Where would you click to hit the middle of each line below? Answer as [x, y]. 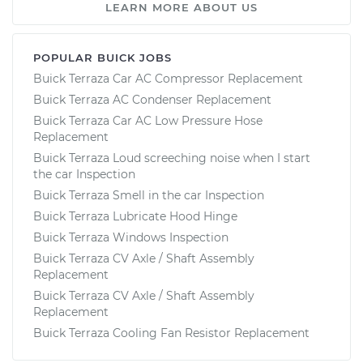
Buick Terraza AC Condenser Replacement [152, 99]
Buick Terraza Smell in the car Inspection [149, 195]
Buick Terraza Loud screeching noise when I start [172, 158]
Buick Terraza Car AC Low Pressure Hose [148, 120]
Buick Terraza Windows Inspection [131, 237]
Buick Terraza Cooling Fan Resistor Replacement [171, 333]
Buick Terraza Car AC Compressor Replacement [168, 78]
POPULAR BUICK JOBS [102, 57]
